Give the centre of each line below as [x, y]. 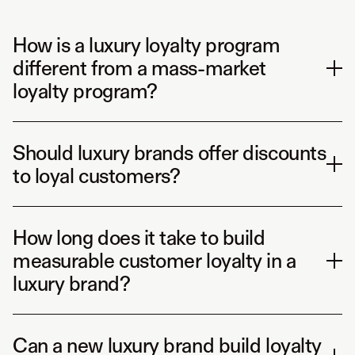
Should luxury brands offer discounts [170, 153]
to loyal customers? [97, 176]
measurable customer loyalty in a [155, 261]
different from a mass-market [139, 68]
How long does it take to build [139, 238]
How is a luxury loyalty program [147, 45]
